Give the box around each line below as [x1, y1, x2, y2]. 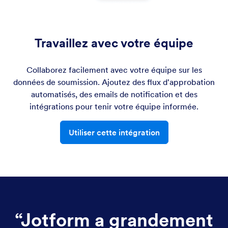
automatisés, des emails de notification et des [31, 89, 197, 99]
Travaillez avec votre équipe [35, 35, 193, 51]
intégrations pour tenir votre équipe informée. [30, 101, 198, 111]
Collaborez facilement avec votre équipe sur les [26, 64, 202, 75]
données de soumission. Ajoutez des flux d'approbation [13, 76, 215, 87]
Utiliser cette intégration [68, 127, 160, 137]
